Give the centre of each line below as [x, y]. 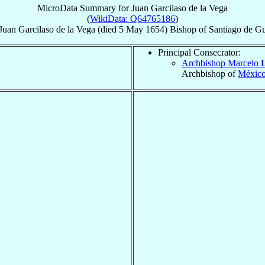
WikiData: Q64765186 [132, 18]
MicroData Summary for [84, 8]
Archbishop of [210, 73]
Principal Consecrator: [199, 52]
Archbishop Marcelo [221, 63]
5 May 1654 [142, 29]
